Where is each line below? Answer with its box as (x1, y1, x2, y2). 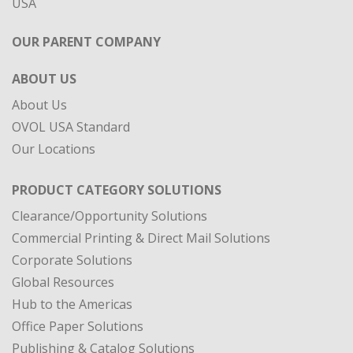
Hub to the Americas (12, 217, 132, 236)
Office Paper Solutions (12, 240, 143, 258)
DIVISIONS (12, 325, 75, 343)
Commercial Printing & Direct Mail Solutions (12, 151, 270, 169)
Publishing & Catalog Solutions (12, 262, 195, 280)
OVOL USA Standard (12, 40, 130, 58)
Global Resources (12, 195, 114, 214)
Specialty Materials (12, 284, 123, 302)
